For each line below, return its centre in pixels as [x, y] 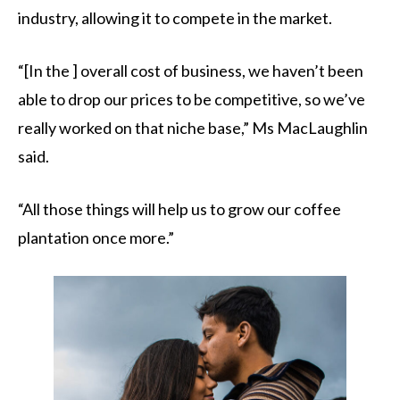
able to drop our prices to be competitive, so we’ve [192, 100]
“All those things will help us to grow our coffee [179, 209]
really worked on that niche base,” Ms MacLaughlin [193, 128]
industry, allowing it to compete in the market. [175, 18]
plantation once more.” [96, 238]
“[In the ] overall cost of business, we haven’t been [191, 71]
